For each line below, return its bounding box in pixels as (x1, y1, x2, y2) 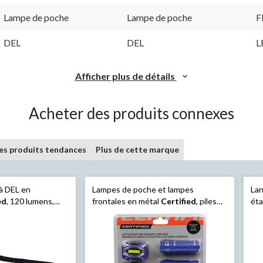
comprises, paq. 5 (92, 207, 155, 218)
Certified (160, 195, 196, 206)
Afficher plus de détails (75, 70, 177, 82)
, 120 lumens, (6, 195, 55, 206)
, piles (195, 195, 217, 206)
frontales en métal (92, 195, 161, 206)
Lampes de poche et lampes (92, 184, 194, 194)
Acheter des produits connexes (29, 103, 234, 123)
